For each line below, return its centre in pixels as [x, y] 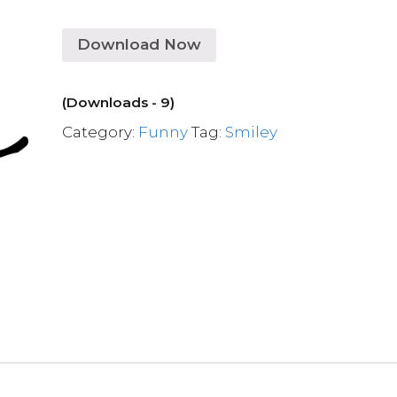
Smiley [252, 132]
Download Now [140, 44]
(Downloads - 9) [119, 102]
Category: [101, 132]
